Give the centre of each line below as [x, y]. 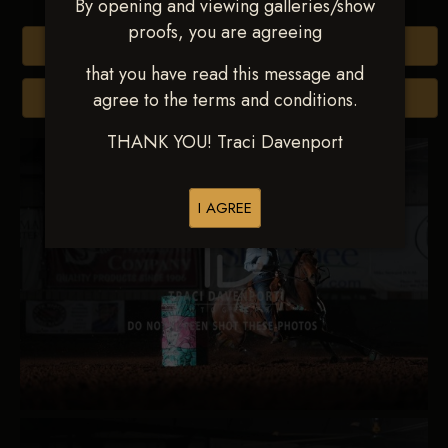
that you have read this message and [225, 74]
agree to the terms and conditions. [225, 100]
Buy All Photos [240, 46]
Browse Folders [240, 98]
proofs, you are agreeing [225, 32]
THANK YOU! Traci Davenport [225, 142]
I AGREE [225, 208]
